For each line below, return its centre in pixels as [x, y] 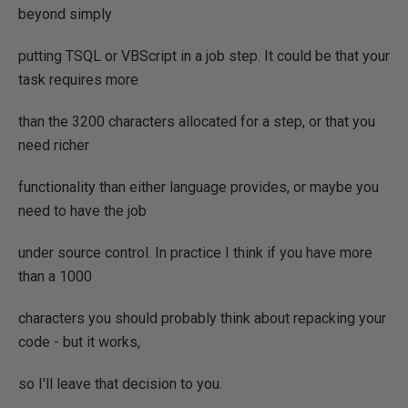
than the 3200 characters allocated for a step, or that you [197, 122]
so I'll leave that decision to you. [120, 384]
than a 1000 [55, 276]
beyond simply [65, 14]
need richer [54, 145]
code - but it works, [79, 342]
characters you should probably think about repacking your [202, 318]
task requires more [78, 80]
